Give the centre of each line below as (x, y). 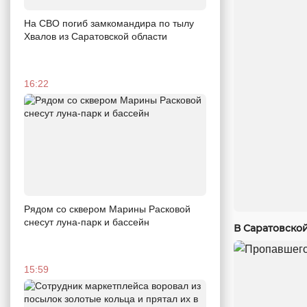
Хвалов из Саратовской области (96, 36)
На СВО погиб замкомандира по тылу (109, 23)
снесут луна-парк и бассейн (87, 222)
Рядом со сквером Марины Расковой (107, 209)
